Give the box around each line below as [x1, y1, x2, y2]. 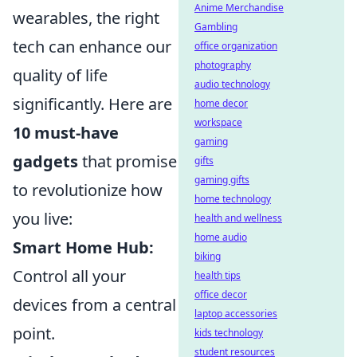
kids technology [194, 326, 263, 339]
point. [13, 323, 55, 344]
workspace [194, 116, 242, 129]
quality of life [13, 65, 108, 86]
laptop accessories [194, 307, 277, 320]
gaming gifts [194, 173, 249, 186]
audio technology [194, 77, 270, 91]
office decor [194, 288, 247, 301]
